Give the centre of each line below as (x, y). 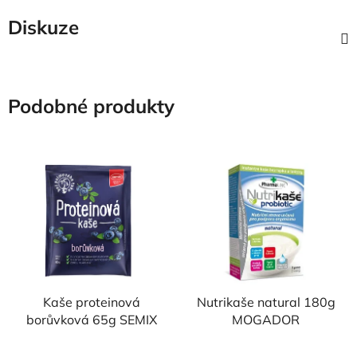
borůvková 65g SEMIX (91, 319)
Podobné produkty (91, 106)
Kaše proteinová (91, 302)
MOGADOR (266, 319)
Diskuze (43, 27)
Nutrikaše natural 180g (266, 302)
